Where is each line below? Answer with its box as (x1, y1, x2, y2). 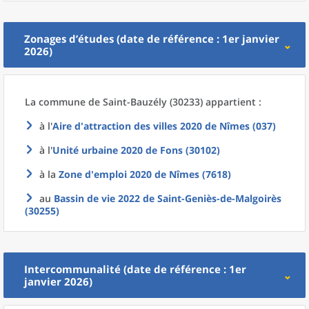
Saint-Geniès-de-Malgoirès (157, 192, 281, 205)
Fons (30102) (160, 143, 220, 157)
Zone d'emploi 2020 (59, 168, 152, 181)
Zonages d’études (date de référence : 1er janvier (24, 32, 279, 46)
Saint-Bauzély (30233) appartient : (103, 95, 261, 108)
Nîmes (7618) (169, 168, 231, 181)
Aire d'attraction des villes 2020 (52, 119, 202, 132)
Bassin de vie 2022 (54, 192, 140, 205)
